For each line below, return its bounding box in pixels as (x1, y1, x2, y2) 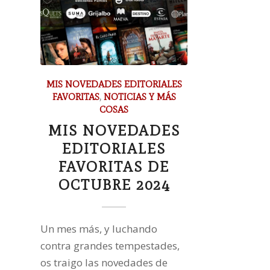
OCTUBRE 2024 (58, 175, 170, 193)
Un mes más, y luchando (40, 221, 157, 236)
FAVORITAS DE (58, 157, 170, 175)
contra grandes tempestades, (40, 238, 180, 253)
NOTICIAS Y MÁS (103, 90, 176, 102)
